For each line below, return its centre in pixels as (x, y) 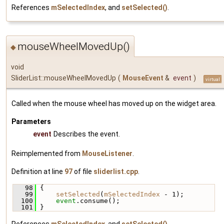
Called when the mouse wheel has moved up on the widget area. (114, 103)
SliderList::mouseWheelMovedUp (63, 78)
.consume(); (98, 200)
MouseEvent (143, 78)
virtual (213, 79)
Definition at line (38, 171)
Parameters (31, 121)
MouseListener (107, 153)
